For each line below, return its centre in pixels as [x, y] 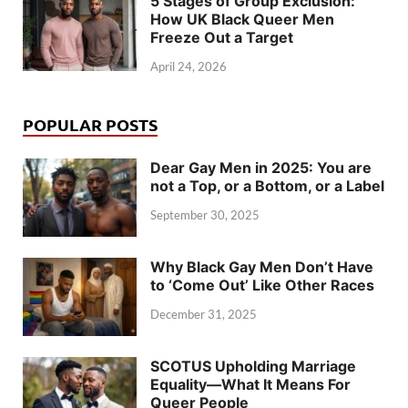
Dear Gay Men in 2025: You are [261, 168]
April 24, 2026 [189, 67]
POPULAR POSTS [90, 125]
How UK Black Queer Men [242, 20]
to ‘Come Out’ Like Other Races [262, 286]
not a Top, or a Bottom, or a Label [267, 186]
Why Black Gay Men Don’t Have [262, 267]
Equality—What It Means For [250, 385]
